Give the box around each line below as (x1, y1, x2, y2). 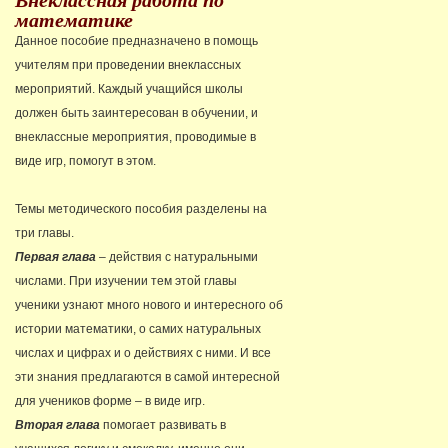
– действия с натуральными (99, 250, 258, 264)
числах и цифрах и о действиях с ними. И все (15, 346, 271, 360)
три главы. (15, 226, 74, 240)
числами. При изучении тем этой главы (15, 274, 237, 288)
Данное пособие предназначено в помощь (15, 34, 258, 48)
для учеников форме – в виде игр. (15, 394, 205, 408)
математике (15, 5, 133, 33)
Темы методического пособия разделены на (15, 202, 267, 216)
